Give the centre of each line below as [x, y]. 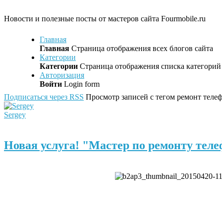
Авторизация [62, 75]
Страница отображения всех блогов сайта [141, 49]
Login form [81, 84]
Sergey [15, 115]
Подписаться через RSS [44, 97]
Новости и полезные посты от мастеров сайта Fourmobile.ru [105, 19]
